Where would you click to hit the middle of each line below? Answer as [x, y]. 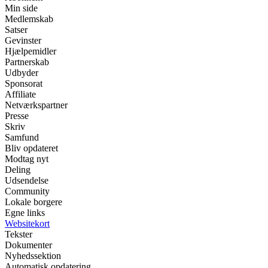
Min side [21, 8]
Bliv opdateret [31, 148]
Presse [17, 116]
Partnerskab [27, 62]
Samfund [22, 138]
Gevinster [23, 41]
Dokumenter [28, 245]
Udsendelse [27, 181]
